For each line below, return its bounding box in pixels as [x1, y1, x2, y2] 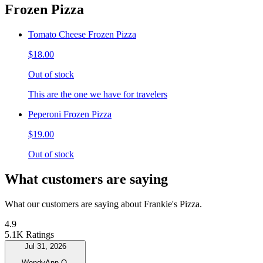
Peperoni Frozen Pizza [28, 109, 112, 120]
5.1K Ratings [5, 230, 54, 240]
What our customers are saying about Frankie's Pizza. [5, 199, 202, 210]
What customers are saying [5, 171, 168, 187]
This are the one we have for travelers [28, 89, 167, 100]
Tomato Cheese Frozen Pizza [28, 29, 136, 40]
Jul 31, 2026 [24, 242, 66, 251]
